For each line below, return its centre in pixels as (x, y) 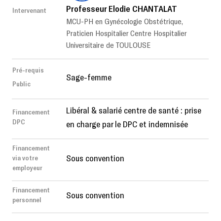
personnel (27, 200)
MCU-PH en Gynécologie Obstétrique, (125, 21)
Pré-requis (28, 70)
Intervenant (29, 10)
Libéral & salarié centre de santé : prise (134, 110)
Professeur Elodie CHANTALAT (122, 9)
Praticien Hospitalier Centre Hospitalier (126, 33)
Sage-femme (89, 77)
